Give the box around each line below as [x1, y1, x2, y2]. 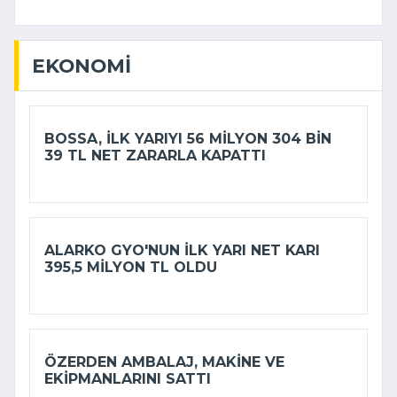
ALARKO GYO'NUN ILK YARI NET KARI [44, 242, 320, 260]
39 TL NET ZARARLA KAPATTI [44, 147, 266, 165]
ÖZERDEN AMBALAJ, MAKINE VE [44, 354, 284, 371]
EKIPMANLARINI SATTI [44, 370, 211, 388]
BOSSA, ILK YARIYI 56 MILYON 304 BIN [44, 130, 331, 148]
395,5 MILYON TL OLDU [44, 259, 217, 276]
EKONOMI [32, 54, 131, 78]
